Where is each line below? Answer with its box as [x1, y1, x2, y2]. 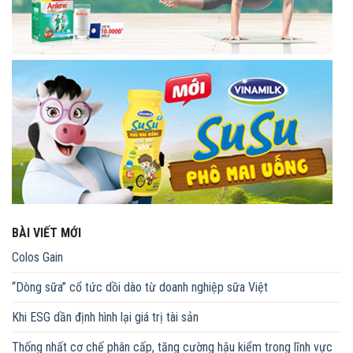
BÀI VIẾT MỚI [12, 225, 81, 241]
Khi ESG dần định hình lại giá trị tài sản [12, 310, 199, 325]
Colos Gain [12, 250, 63, 266]
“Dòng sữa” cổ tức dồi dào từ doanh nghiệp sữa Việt [12, 280, 268, 295]
